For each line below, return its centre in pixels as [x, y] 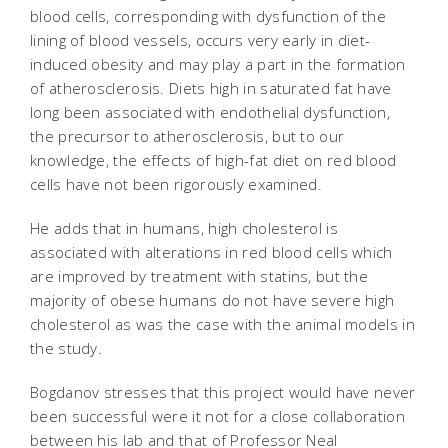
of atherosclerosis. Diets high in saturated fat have [211, 88]
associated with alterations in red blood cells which [211, 252]
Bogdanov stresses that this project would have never [223, 392]
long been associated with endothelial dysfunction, [210, 112]
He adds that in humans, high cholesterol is [184, 228]
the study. [68, 348]
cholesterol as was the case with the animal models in [222, 324]
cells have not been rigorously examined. [176, 184]
